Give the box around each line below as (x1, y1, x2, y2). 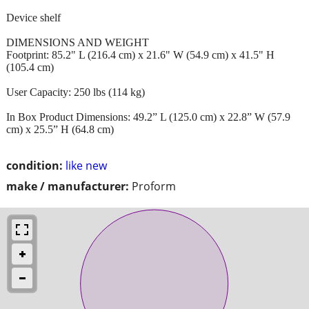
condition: (6, 157, 63, 173)
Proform (132, 178, 176, 194)
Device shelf (6, 11, 61, 23)
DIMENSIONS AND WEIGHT (6, 36, 149, 48)
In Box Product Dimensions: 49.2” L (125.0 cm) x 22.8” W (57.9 (6, 110, 290, 123)
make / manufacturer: (6, 178, 129, 194)
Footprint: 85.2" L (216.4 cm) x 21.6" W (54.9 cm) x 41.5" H (6, 48, 275, 61)
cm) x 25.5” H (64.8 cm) (6, 123, 114, 135)
